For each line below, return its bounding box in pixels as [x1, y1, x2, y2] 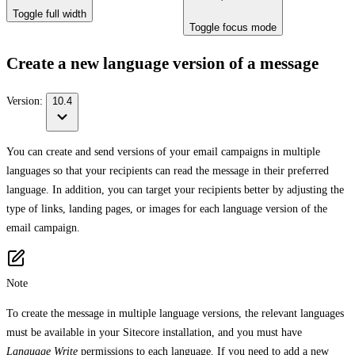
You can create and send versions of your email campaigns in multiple [6, 145, 320, 158]
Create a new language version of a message [6, 54, 319, 74]
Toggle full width [13, 8, 86, 20]
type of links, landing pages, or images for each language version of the [6, 202, 327, 215]
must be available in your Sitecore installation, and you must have [6, 326, 302, 338]
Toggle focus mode [189, 21, 277, 33]
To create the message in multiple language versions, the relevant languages [6, 307, 344, 319]
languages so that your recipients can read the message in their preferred [6, 164, 329, 177]
